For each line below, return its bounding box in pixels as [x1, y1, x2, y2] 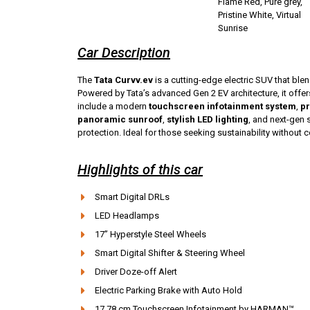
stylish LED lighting [167, 114, 248, 125]
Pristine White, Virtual [217, 10, 301, 20]
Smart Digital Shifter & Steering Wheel [95, 248, 245, 259]
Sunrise [217, 23, 248, 33]
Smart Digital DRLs [95, 192, 170, 203]
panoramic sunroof [77, 114, 163, 125]
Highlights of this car [77, 161, 203, 179]
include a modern [77, 101, 149, 111]
